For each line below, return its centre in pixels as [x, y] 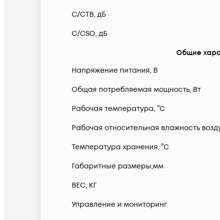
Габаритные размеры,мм [118, 166]
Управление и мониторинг [119, 205]
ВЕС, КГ [84, 186]
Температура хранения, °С [120, 147]
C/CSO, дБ [90, 34]
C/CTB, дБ [89, 15]
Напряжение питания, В [115, 71]
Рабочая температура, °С [118, 109]
